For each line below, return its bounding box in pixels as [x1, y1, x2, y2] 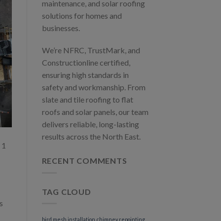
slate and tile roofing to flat [41, 95, 133, 105]
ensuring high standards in [41, 70, 129, 80]
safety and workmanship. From [41, 82, 146, 92]
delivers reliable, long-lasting [41, 119, 139, 129]
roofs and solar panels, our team [41, 107, 148, 117]
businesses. [41, 23, 80, 33]
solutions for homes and [41, 10, 122, 20]
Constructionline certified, [41, 58, 130, 68]
